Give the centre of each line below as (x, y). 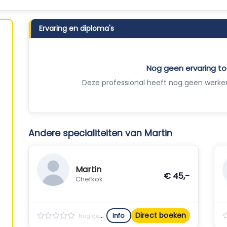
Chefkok (89, 179)
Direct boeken (161, 215)
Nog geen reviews (89, 216)
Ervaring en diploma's (76, 28)
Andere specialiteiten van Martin (100, 133)
